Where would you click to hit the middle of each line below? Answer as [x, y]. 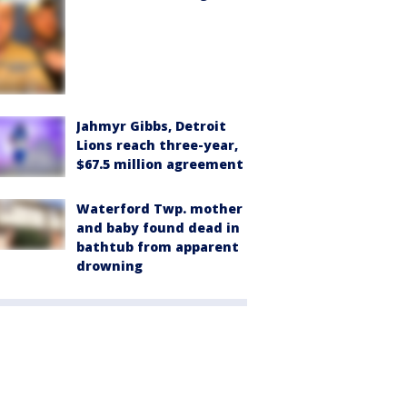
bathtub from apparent [158, 247]
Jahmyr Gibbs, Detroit [151, 126]
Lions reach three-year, [157, 145]
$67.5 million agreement [160, 164]
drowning [109, 266]
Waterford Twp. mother [159, 209]
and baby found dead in [158, 228]
